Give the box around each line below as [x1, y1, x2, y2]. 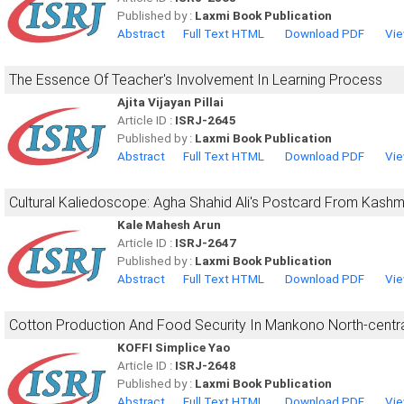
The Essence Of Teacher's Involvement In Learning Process [9, 71, 382, 88]
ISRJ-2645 [175, 114, 236, 127]
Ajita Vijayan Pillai [117, 96, 224, 109]
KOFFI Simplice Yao [117, 341, 230, 354]
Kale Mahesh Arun [117, 218, 221, 232]
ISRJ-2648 [175, 359, 236, 372]
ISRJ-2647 [175, 236, 236, 250]
